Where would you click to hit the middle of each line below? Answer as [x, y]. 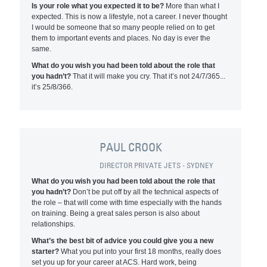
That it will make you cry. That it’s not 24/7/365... [148, 76]
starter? [46, 252]
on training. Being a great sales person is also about [116, 213]
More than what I [192, 6]
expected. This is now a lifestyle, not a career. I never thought [130, 17]
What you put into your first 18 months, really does [141, 252]
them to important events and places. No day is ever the [121, 38]
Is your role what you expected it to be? [98, 6]
